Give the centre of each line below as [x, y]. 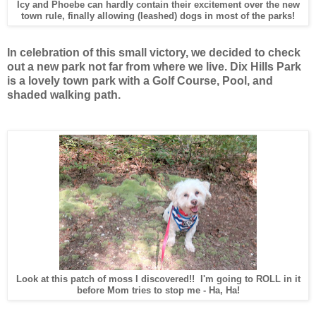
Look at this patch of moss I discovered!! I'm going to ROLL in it [158, 279]
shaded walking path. [64, 95]
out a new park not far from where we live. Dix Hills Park [154, 66]
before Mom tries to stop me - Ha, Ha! [158, 290]
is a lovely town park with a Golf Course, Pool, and [140, 80]
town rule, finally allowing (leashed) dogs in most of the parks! [158, 16]
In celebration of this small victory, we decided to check [154, 52]
